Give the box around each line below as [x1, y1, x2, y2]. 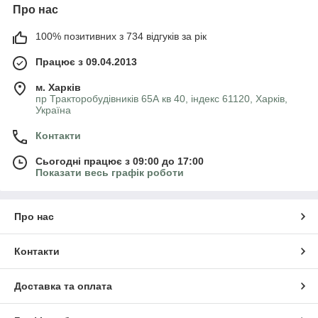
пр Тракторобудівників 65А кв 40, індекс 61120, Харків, [35, 92, 287, 104]
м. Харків [35, 81, 81, 93]
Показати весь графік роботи [35, 166, 184, 178]
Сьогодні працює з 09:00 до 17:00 [35, 155, 204, 167]
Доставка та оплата [14, 280, 112, 292]
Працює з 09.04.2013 [35, 55, 137, 67]
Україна [35, 104, 71, 116]
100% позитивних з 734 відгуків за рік [35, 30, 207, 42]
